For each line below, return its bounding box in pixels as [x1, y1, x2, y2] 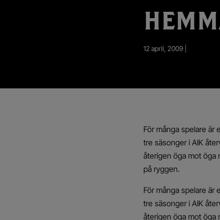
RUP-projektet [15, 15, 62, 25]
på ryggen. [143, 164, 180, 174]
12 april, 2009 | [143, 44, 187, 53]
